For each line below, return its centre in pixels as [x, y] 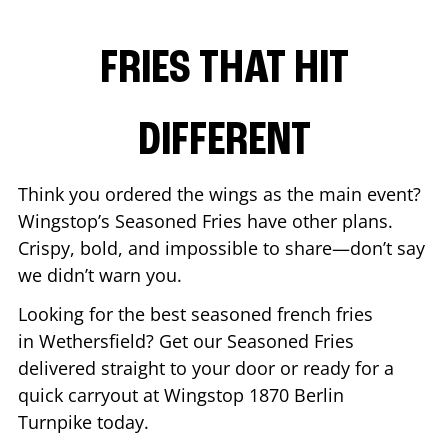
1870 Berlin [296, 394]
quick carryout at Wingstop [133, 394]
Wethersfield [92, 340]
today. [123, 421]
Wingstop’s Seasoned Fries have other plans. [205, 220]
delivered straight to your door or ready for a [206, 367]
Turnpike [55, 421]
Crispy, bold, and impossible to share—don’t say [221, 247]
